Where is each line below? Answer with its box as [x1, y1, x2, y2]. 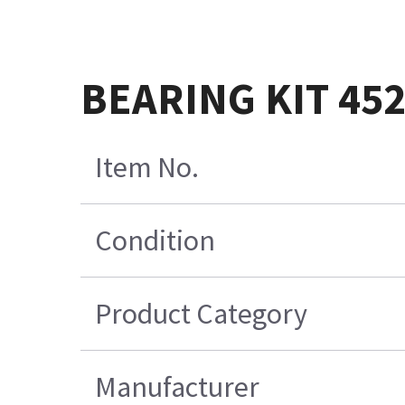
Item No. [95, 149, 200, 186]
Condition [95, 222, 216, 259]
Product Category [95, 296, 308, 333]
